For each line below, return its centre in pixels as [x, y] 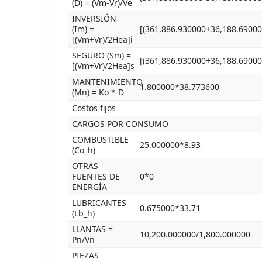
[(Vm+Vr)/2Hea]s [103, 66]
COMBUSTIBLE [100, 139]
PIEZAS [85, 255]
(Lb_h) [83, 213]
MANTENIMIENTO [107, 82]
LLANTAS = [92, 229]
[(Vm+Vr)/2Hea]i [102, 39]
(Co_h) [84, 150]
